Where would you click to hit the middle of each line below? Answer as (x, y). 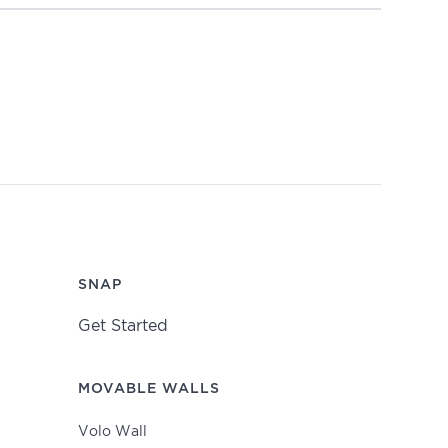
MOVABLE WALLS (149, 388)
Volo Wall (113, 432)
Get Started (123, 326)
